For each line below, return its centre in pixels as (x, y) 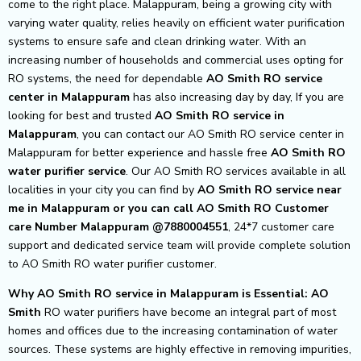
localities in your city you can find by (103, 189)
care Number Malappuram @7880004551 (118, 226)
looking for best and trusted (81, 115)
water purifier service (67, 171)
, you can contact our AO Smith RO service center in (210, 134)
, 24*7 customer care (281, 226)
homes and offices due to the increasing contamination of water (173, 330)
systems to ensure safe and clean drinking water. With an (157, 41)
